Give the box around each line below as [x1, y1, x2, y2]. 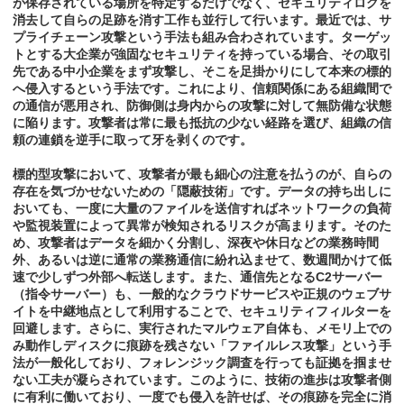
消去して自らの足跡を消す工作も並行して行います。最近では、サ [13, 13, 391, 28]
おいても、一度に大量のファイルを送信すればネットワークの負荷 [13, 201, 391, 216]
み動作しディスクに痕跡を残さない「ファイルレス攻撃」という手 [13, 338, 391, 353]
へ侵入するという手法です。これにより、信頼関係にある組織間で [13, 81, 391, 96]
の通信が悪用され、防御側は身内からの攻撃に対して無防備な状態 [13, 98, 391, 114]
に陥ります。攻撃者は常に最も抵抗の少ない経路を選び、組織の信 [13, 115, 391, 131]
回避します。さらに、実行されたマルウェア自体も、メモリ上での [13, 321, 391, 336]
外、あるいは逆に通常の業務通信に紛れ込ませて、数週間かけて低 [13, 252, 391, 268]
